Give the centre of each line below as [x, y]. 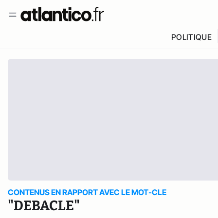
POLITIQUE [191, 37]
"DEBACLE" [44, 206]
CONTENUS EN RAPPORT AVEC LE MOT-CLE [87, 192]
